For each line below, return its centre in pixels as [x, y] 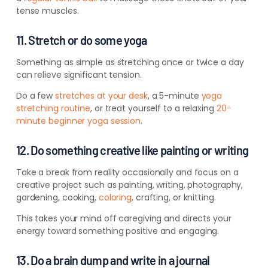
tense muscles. [47, 11]
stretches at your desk [101, 96]
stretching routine [53, 109]
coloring [115, 198]
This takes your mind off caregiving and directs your [124, 219]
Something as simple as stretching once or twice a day [130, 63]
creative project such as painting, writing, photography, [130, 185]
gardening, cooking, [57, 198]
